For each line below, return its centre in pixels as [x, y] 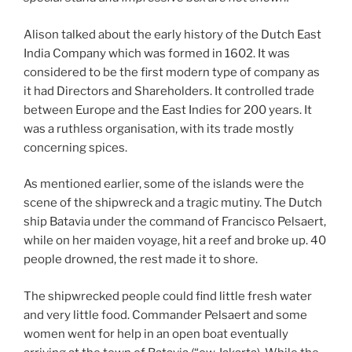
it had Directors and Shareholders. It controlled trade [169, 91]
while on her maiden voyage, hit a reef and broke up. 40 [175, 241]
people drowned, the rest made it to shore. [141, 260]
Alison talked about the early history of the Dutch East [172, 34]
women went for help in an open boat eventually [156, 334]
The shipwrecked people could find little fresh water [168, 296]
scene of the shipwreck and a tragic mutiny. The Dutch [173, 203]
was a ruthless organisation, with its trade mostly [159, 128]
